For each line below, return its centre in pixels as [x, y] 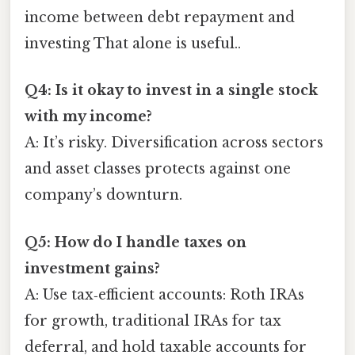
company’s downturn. [103, 195]
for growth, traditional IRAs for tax [153, 321]
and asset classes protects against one [158, 169]
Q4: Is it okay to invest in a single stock [171, 91]
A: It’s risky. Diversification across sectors [174, 143]
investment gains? [92, 268]
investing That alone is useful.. [133, 44]
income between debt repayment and [160, 18]
